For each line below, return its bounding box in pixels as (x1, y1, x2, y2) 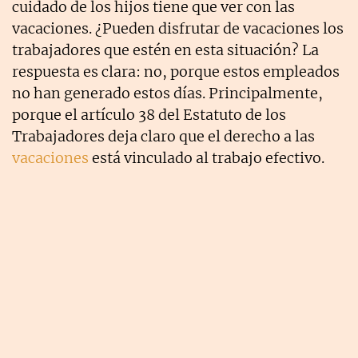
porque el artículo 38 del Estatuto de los (12, 105, 286, 124)
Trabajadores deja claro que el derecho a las (12, 126, 315, 145)
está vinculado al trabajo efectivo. (89, 148, 324, 167)
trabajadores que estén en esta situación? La (12, 40, 319, 59)
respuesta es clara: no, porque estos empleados (12, 62, 340, 81)
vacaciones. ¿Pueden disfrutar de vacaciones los (12, 18, 344, 38)
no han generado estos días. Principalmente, (12, 83, 323, 102)
